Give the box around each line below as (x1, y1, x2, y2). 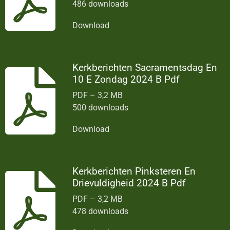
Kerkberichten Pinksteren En (72, 165, 196, 177)
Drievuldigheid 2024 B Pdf (72, 177, 186, 189)
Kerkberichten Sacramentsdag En (72, 61, 218, 73)
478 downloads (72, 206, 129, 216)
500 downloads (72, 102, 129, 112)
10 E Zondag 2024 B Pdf (72, 73, 180, 85)
